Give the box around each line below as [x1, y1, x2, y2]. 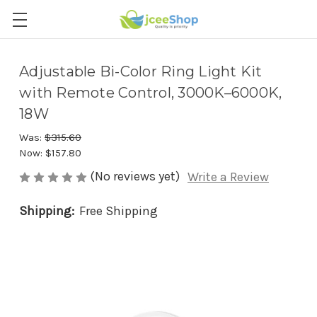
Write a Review [188, 169, 269, 185]
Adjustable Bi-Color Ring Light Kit [19, 63, 263, 80]
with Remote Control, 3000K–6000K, [19, 84, 282, 101]
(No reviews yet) [90, 168, 180, 184]
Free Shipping [79, 203, 158, 219]
